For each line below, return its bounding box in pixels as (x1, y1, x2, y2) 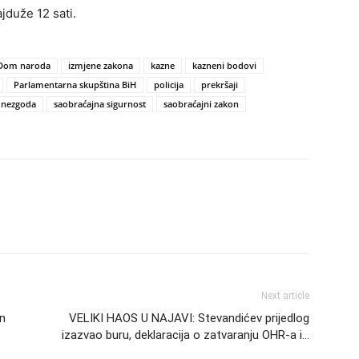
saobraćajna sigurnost (54, 98, 146, 111)
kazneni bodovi (192, 59, 256, 72)
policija (154, 79, 184, 91)
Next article (261, 290, 309, 302)
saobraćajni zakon (163, 98, 239, 111)
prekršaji (201, 79, 238, 91)
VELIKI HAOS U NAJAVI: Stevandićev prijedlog (69, 311, 309, 326)
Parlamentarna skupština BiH (14, 79, 136, 91)
